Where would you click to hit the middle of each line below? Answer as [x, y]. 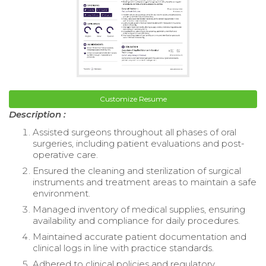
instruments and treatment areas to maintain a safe [145, 182]
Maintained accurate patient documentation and [140, 236]
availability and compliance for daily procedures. [136, 220]
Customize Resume [133, 99]
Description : [37, 114]
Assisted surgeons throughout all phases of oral [134, 132]
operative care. [65, 154]
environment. [61, 193]
